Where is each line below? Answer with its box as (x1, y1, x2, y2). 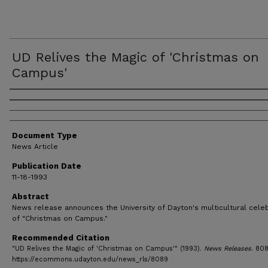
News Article (12, 142, 58, 151)
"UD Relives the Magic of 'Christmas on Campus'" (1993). (12, 245, 204, 252)
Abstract (12, 192, 49, 201)
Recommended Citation (12, 233, 109, 242)
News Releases (204, 245, 251, 252)
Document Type (12, 131, 77, 140)
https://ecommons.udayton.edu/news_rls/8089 (12, 255, 168, 263)
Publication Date (12, 162, 81, 170)
